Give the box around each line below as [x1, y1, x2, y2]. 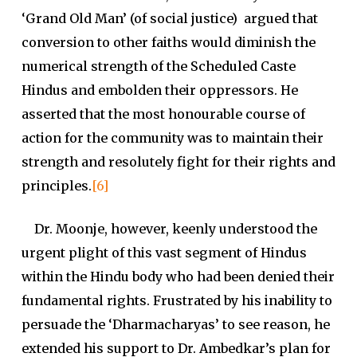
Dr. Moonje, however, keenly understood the [21, 221, 317, 237]
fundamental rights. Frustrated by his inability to [21, 292, 332, 308]
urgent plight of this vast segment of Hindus [21, 245, 307, 261]
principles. [21, 178, 92, 194]
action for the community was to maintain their [21, 130, 324, 146]
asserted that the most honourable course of [21, 106, 305, 122]
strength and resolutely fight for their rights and [21, 154, 335, 170]
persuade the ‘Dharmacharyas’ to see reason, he [21, 316, 330, 332]
